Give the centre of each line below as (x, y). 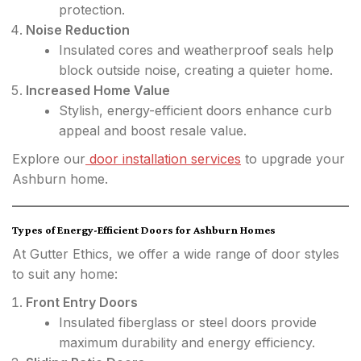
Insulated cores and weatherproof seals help (196, 50)
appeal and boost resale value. (153, 131)
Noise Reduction (78, 30)
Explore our (49, 159)
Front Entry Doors (82, 302)
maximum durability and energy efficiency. (187, 342)
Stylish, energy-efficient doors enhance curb (195, 110)
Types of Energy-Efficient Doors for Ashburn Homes (144, 230)
